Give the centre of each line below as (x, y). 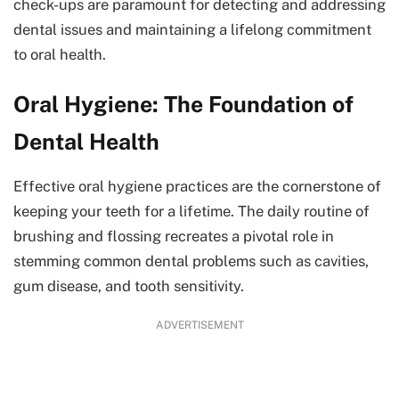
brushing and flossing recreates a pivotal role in (174, 236)
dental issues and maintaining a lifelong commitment (192, 29)
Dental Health (86, 142)
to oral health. (60, 54)
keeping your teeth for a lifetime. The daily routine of (191, 212)
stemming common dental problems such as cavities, (191, 261)
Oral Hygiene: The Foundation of (183, 104)
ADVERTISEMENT (199, 326)
